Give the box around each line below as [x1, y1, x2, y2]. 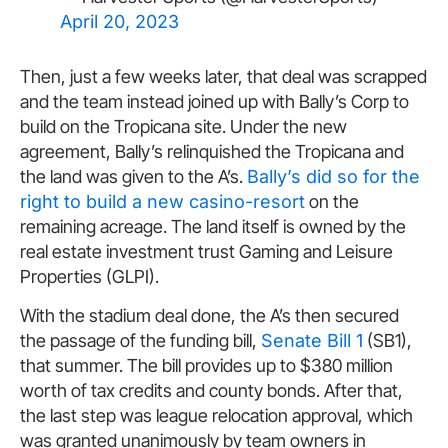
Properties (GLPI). [20, 265, 159, 287]
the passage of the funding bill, [20, 330, 261, 352]
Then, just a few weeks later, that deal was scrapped [20, 65, 427, 87]
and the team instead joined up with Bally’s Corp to [20, 90, 409, 112]
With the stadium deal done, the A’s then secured [20, 305, 399, 327]
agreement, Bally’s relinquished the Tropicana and [20, 140, 404, 162]
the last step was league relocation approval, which [20, 405, 413, 427]
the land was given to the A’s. [20, 165, 247, 187]
